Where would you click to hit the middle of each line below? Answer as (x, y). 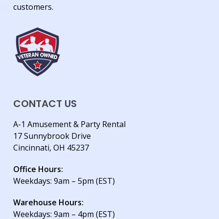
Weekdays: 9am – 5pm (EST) (64, 181)
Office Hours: (38, 169)
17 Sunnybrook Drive (52, 136)
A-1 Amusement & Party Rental (69, 124)
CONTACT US (45, 104)
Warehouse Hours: (48, 203)
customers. (33, 7)
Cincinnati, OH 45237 (51, 148)
